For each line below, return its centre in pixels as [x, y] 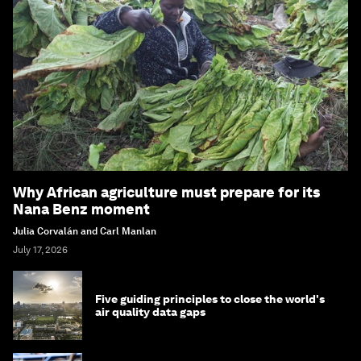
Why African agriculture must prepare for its [166, 193]
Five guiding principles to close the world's [210, 299]
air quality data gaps [150, 312]
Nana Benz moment [81, 210]
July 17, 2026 [40, 250]
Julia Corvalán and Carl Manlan [85, 232]
